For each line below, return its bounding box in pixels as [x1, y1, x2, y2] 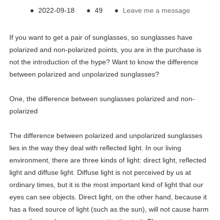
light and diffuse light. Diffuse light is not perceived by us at [9, 168, 191, 177]
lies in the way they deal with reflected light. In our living [9, 144, 181, 152]
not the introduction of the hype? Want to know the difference [9, 58, 198, 66]
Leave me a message [123, 6, 190, 15]
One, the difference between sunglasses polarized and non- [9, 95, 195, 103]
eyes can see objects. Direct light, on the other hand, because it [9, 193, 207, 201]
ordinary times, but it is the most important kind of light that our [9, 181, 203, 189]
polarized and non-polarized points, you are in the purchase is [9, 46, 201, 54]
